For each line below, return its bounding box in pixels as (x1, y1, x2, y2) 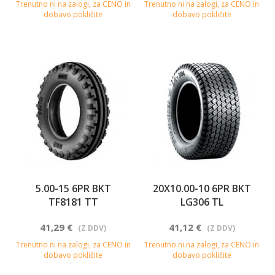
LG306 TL (180, 195, 223, 209)
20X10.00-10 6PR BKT (152, 181, 251, 195)
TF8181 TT (48, 195, 98, 209)
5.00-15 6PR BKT (35, 181, 111, 195)
